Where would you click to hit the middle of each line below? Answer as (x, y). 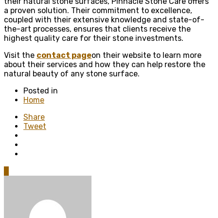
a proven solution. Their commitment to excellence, (98, 10)
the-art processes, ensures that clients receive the (97, 29)
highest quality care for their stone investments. (94, 38)
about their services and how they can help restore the (105, 64)
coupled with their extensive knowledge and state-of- (104, 19)
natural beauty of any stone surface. (72, 73)
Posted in (41, 91)
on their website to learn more (146, 55)
